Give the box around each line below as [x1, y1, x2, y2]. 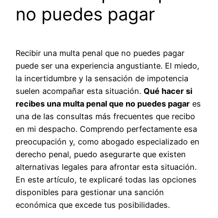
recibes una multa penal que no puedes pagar [16, 98, 190, 109]
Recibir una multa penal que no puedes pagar [16, 48, 184, 58]
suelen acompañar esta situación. [16, 86, 144, 96]
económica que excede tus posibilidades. [16, 200, 170, 210]
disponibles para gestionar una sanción [16, 187, 164, 197]
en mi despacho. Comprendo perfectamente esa [16, 124, 197, 134]
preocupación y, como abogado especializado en [16, 136, 200, 146]
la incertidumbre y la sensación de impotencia [16, 73, 188, 83]
